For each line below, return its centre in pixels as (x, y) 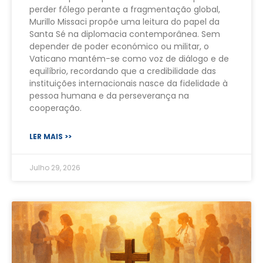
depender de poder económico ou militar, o (119, 47)
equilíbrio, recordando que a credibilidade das (123, 71)
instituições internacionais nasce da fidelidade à (129, 84)
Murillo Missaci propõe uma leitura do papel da (124, 22)
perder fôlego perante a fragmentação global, (125, 10)
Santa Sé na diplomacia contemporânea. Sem (125, 34)
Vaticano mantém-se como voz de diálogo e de (129, 59)
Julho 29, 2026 (55, 168)
